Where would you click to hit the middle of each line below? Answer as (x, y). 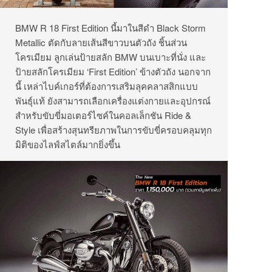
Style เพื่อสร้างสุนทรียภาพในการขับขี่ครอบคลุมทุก (114, 130)
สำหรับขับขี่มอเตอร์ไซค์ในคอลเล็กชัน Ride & (103, 115)
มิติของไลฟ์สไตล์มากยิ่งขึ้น (68, 144)
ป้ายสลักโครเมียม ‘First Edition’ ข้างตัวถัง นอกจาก (113, 72)
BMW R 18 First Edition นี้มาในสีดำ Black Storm (110, 28)
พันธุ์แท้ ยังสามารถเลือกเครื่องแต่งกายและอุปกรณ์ (113, 101)
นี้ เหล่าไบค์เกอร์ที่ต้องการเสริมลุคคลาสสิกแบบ (107, 86)
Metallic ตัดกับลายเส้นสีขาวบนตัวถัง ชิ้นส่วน (101, 42)
